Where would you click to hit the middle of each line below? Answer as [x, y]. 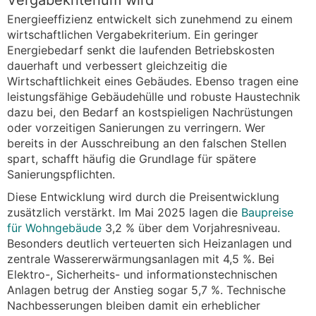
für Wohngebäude [54, 227]
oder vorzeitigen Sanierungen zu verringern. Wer [136, 127]
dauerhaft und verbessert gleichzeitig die [117, 65]
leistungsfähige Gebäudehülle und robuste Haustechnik [154, 96]
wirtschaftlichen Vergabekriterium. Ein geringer [133, 34]
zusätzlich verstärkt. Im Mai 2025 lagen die [124, 212]
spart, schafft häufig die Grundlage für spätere [132, 158]
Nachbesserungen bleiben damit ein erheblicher [134, 305]
